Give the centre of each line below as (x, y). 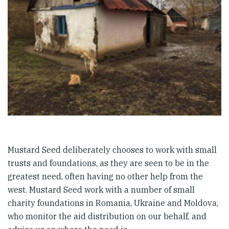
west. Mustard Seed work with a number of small (101, 190)
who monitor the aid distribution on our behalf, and (107, 216)
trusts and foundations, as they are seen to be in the (108, 163)
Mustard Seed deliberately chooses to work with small (112, 150)
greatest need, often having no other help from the (105, 176)
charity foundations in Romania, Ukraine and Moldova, (113, 203)
